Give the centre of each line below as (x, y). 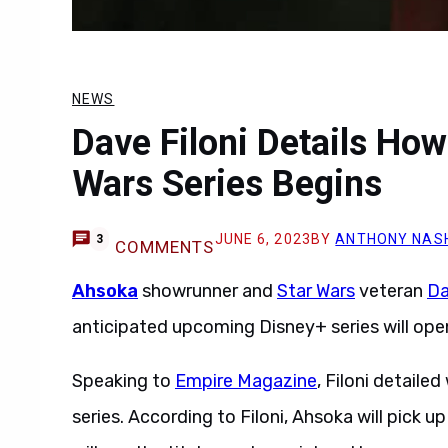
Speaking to (123, 381)
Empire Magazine (246, 381)
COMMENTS (164, 247)
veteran (391, 291)
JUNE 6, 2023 (262, 239)
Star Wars (316, 291)
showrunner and (209, 291)
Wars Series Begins (227, 184)
